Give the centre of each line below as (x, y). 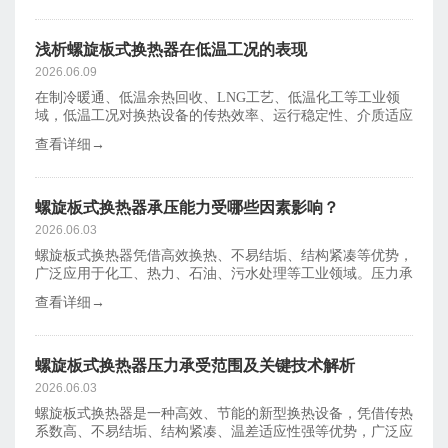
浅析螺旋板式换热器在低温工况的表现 (171, 49)
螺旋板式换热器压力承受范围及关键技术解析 (195, 365)
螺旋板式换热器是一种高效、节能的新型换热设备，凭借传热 (224, 413)
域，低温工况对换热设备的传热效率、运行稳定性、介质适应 (224, 115)
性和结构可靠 (77, 133)
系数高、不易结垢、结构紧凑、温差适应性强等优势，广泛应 (224, 431)
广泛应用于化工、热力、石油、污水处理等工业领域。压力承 (224, 273)
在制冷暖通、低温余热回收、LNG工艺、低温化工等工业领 (217, 97)
